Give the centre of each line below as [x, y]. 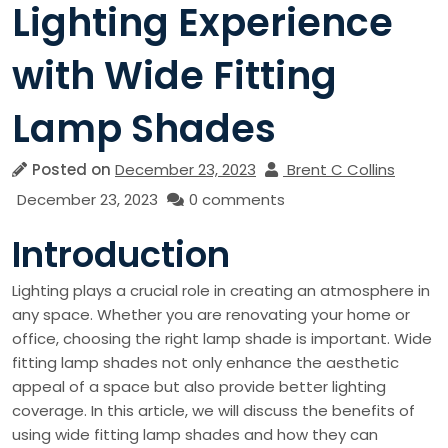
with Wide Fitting [174, 75]
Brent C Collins [341, 169]
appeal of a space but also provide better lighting [199, 386]
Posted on [73, 169]
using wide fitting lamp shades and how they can [195, 434]
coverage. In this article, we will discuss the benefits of [213, 410]
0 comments [237, 199]
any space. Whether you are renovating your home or [211, 314]
